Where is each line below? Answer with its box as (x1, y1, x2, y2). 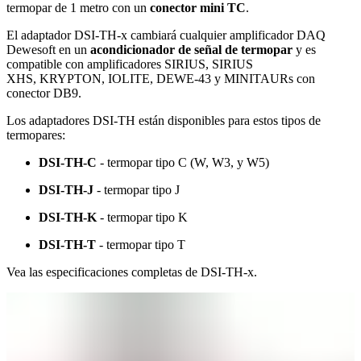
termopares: (6, 128, 65, 143)
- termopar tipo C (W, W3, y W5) (97, 156, 269, 170)
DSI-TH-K (39, 210, 97, 225)
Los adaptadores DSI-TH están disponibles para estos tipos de (6, 114, 321, 128)
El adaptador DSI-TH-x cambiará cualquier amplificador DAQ (6, 28, 326, 43)
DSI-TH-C (39, 156, 97, 170)
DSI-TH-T (39, 238, 96, 252)
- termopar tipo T (96, 238, 185, 252)
